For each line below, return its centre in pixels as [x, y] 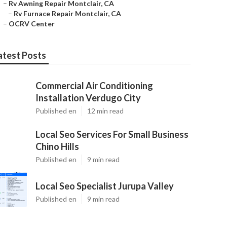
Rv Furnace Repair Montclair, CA [67, 13]
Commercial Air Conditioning [94, 86]
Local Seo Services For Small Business [112, 134]
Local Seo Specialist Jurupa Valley [105, 186]
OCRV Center [32, 24]
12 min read [105, 111]
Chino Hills [57, 146]
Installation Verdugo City [88, 98]
